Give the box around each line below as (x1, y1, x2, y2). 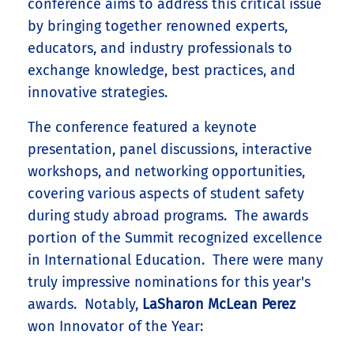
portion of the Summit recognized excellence (28, 229, 322, 247)
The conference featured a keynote (28, 119, 257, 136)
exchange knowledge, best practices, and (28, 62, 296, 79)
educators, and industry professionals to (28, 40, 292, 57)
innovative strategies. (28, 84, 168, 101)
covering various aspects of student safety (28, 185, 304, 202)
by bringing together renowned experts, (28, 17, 288, 35)
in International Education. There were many (28, 251, 323, 269)
